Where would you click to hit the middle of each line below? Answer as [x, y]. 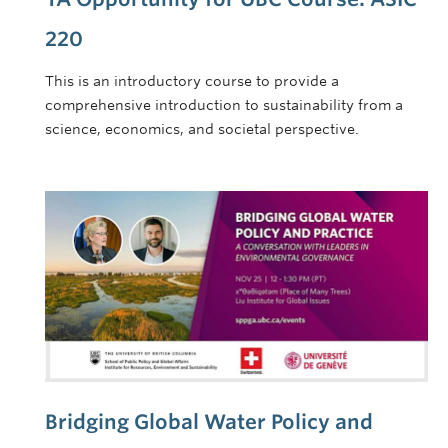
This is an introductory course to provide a [192, 80]
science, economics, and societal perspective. [202, 128]
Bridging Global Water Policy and [209, 422]
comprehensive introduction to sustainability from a [224, 104]
